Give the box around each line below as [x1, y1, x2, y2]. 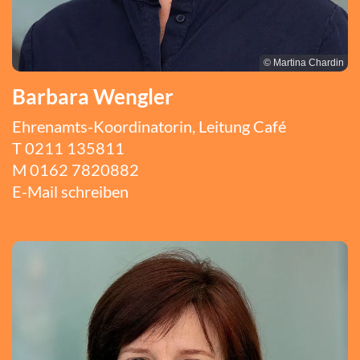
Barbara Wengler [12, 84, 174, 110]
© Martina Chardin [264, 57, 344, 69]
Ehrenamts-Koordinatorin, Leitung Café [12, 117, 286, 137]
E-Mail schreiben [12, 182, 129, 202]
